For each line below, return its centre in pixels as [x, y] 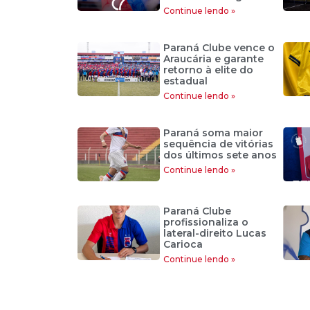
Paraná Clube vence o [219, 48]
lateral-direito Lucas [215, 234]
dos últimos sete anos [220, 155]
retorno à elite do [208, 70]
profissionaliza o [206, 222]
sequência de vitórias [218, 144]
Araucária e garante [213, 59]
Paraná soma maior [213, 133]
